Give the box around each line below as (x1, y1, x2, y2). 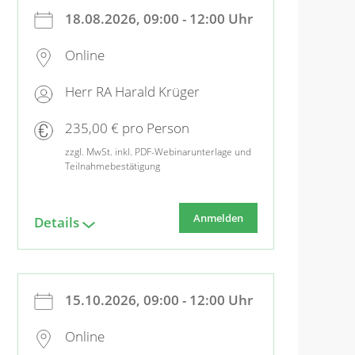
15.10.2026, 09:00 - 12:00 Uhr (65, 290, 253, 309)
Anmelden (193, 210, 243, 225)
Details (34, 212, 79, 231)
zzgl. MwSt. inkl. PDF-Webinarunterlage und (65, 145, 251, 158)
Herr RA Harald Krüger (65, 82, 200, 101)
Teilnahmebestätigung (65, 159, 160, 172)
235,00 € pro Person (65, 119, 189, 138)
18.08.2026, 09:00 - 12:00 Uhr (65, 10, 253, 28)
